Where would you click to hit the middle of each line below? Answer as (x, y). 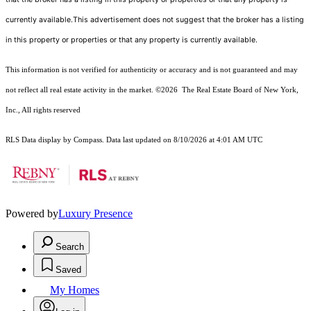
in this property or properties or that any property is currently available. (132, 40)
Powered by (32, 214)
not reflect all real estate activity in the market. (81, 90)
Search (70, 247)
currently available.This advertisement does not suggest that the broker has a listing (155, 20)
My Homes (75, 290)
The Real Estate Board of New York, (239, 90)
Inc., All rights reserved (43, 110)
